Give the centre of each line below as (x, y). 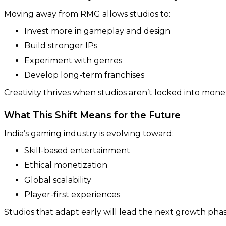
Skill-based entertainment (77, 150)
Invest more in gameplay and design (97, 31)
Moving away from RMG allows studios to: (87, 14)
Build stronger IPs (61, 45)
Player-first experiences (72, 194)
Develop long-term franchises (84, 75)
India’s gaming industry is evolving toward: (89, 133)
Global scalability (58, 180)
